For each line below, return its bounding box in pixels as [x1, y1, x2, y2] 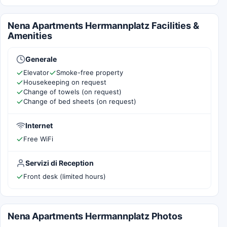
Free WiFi [23, 135, 53, 143]
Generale [25, 55, 57, 63]
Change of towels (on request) [23, 88, 122, 96]
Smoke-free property [56, 68, 123, 77]
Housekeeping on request [23, 78, 106, 86]
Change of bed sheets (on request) [23, 97, 136, 105]
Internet [25, 121, 53, 130]
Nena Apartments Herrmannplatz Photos [8, 211, 182, 221]
